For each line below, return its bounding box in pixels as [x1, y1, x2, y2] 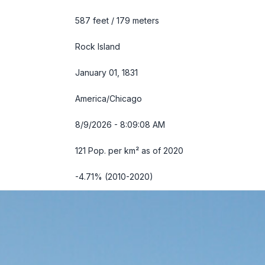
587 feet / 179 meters [75, 15, 159, 25]
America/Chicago [75, 93, 142, 104]
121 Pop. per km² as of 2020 [75, 146, 183, 156]
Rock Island [75, 41, 120, 51]
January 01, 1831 [75, 67, 138, 77]
